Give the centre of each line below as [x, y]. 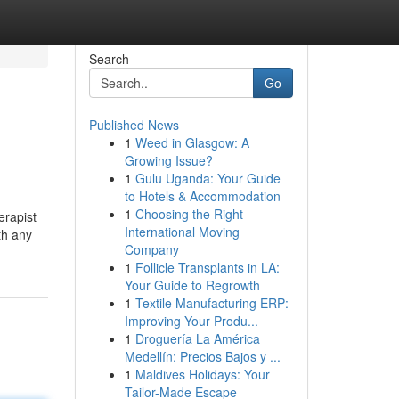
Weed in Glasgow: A [192, 142]
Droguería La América [197, 338]
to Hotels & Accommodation [202, 196]
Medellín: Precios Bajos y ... [202, 356]
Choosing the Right [189, 214]
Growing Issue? [168, 160]
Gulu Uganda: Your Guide [208, 178]
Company [151, 249]
